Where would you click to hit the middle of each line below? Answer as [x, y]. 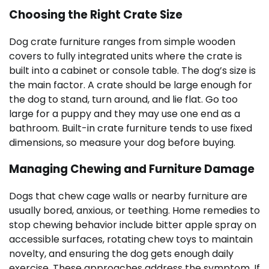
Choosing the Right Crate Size [96, 14]
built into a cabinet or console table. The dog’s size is [132, 70]
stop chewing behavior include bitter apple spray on [133, 225]
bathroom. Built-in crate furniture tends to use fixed [131, 128]
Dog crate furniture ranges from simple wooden [122, 41]
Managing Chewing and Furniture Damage [132, 169]
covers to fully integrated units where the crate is [125, 56]
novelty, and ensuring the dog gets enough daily [121, 253]
